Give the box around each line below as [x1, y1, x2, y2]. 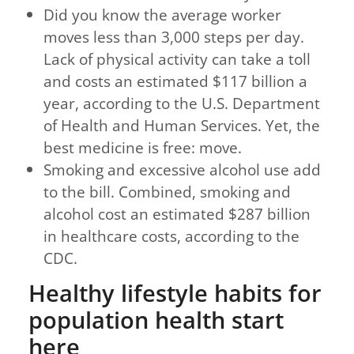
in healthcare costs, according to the [43, 225, 300, 247]
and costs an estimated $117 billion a [43, 70, 308, 92]
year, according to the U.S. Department [43, 92, 321, 115]
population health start [28, 303, 284, 335]
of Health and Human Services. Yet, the [43, 115, 321, 137]
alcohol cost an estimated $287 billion [43, 203, 311, 225]
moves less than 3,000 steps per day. [43, 26, 305, 48]
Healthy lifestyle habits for [28, 277, 322, 308]
